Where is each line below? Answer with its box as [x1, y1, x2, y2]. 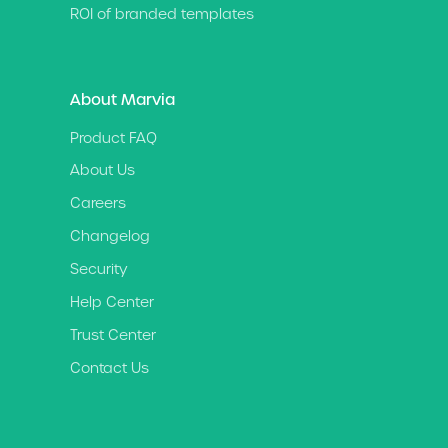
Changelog [70, 227, 150, 246]
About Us [70, 161, 135, 180]
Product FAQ [70, 128, 157, 147]
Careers [70, 194, 126, 213]
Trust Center [70, 326, 156, 344]
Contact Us [70, 358, 149, 377]
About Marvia [70, 90, 175, 111]
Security [70, 260, 128, 279]
